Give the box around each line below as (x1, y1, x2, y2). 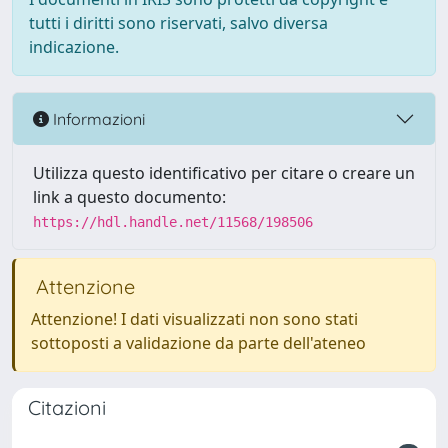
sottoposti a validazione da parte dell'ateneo (31, 332, 366, 354)
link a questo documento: (33, 186, 226, 208)
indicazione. (29, 36, 119, 58)
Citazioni (28, 395, 106, 420)
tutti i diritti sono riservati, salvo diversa (29, 12, 328, 34)
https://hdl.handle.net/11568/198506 (33, 214, 313, 230)
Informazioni (49, 108, 145, 129)
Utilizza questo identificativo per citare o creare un (33, 162, 415, 184)
